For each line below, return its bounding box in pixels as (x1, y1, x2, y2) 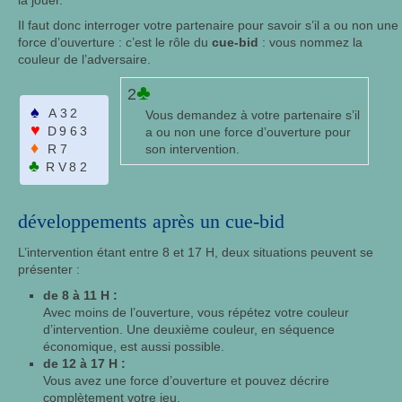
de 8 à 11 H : (43, 288, 118, 303)
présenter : (18, 262, 80, 277)
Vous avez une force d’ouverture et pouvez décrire (43, 373, 329, 389)
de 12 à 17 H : (43, 356, 126, 371)
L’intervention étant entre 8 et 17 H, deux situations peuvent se (18, 245, 373, 260)
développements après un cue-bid (18, 210, 284, 233)
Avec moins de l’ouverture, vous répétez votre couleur (43, 305, 349, 320)
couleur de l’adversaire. (18, 52, 151, 67)
